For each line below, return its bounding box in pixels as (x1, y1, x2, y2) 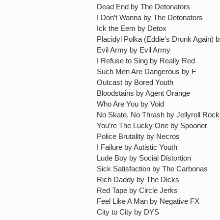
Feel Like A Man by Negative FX (97, 197, 199, 205)
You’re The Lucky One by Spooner (97, 121, 207, 130)
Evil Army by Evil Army (97, 46, 170, 54)
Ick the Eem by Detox (97, 24, 166, 32)
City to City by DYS (97, 208, 159, 216)
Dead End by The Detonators (97, 2, 190, 11)
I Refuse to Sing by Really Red (97, 56, 195, 65)
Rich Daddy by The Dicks (97, 175, 179, 184)
